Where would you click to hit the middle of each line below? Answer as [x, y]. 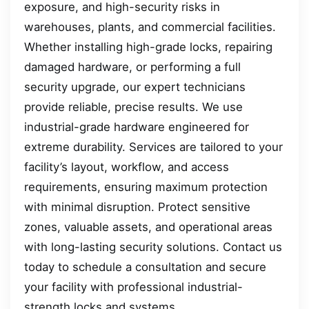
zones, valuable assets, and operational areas [148, 227]
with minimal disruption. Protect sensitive [137, 207]
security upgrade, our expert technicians [135, 87]
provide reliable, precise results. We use [133, 107]
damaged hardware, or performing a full [132, 67]
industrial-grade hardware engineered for [137, 127]
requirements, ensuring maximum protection [146, 187]
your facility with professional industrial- [133, 287]
